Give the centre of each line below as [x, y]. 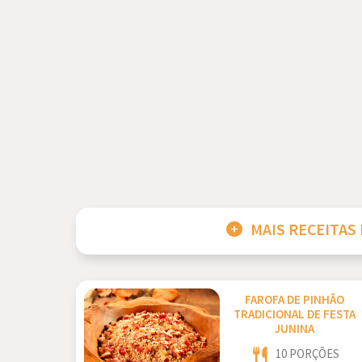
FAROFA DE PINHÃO [295, 300]
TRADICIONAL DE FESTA [295, 315]
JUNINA [295, 329]
